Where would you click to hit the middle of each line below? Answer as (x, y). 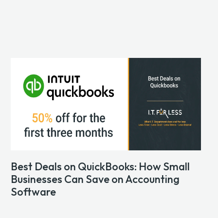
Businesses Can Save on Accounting (95, 179)
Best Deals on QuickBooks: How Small (100, 167)
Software (34, 192)
